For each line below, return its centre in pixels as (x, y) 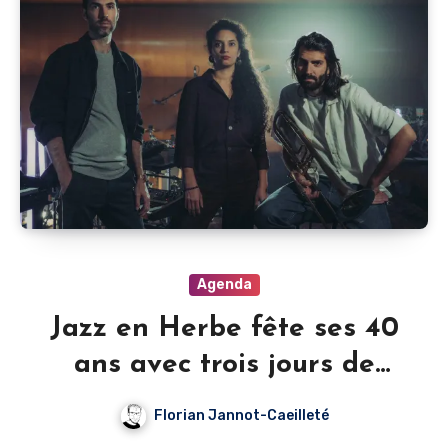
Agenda (224, 285)
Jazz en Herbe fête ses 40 (224, 329)
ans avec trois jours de (224, 365)
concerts (224, 401)
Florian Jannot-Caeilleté (241, 416)
